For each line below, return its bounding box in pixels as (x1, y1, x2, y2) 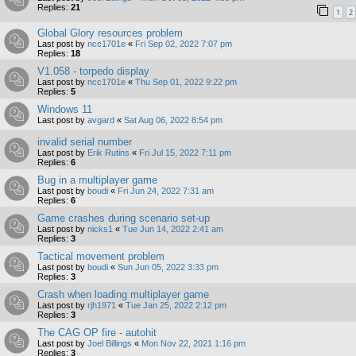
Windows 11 (37, 103, 92, 115)
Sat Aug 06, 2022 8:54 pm (124, 114, 222, 125)
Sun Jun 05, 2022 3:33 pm (118, 261, 219, 272)
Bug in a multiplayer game (37, 173, 157, 186)
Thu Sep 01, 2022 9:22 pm (135, 76, 237, 87)
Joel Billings (87, 338, 132, 348)
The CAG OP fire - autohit (37, 326, 157, 339)
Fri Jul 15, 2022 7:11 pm (139, 147, 231, 157)
